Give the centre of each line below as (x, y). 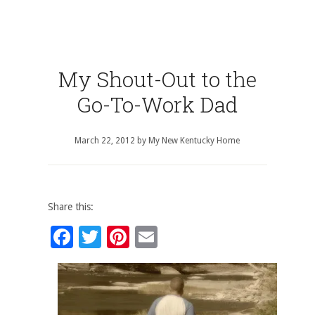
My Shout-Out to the (157, 79)
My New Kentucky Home (194, 141)
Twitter (137, 237)
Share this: (70, 207)
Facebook (122, 237)
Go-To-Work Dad (157, 104)
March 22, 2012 (105, 141)
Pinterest (176, 237)
